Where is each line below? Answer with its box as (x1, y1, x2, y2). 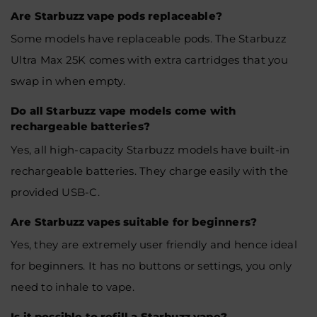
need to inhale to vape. (11, 280, 134, 294)
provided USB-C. (11, 185, 100, 199)
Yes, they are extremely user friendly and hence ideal (11, 238, 297, 251)
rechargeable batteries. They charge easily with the (11, 163, 289, 178)
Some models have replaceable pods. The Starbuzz (11, 32, 287, 45)
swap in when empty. (11, 74, 125, 88)
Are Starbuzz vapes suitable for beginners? (11, 214, 258, 229)
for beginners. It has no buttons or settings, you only (11, 259, 292, 272)
